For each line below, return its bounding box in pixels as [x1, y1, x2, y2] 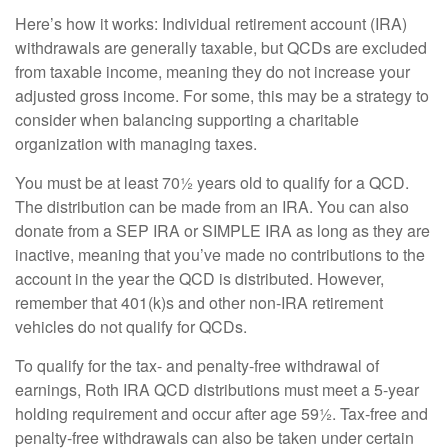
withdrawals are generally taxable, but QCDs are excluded [15, 35, 427, 59]
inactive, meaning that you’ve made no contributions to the [15, 242, 425, 266]
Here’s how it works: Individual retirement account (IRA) [15, 11, 407, 35]
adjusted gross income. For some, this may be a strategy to [15, 83, 429, 107]
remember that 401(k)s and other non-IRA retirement [15, 290, 383, 314]
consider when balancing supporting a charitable [15, 107, 359, 131]
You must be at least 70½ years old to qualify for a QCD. [15, 170, 409, 194]
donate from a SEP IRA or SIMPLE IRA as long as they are [15, 218, 430, 242]
